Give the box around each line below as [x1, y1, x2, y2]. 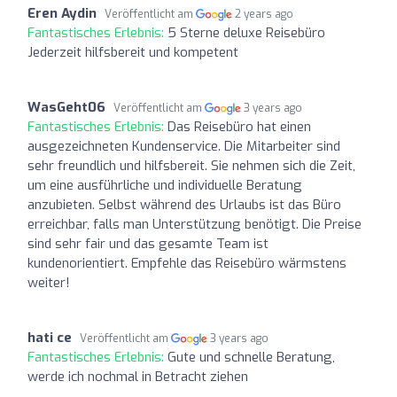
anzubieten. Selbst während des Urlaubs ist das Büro [27, 195, 341, 214]
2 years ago [235, 6, 294, 21]
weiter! [27, 273, 70, 292]
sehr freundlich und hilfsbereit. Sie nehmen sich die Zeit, [27, 156, 355, 175]
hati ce [27, 328, 72, 346]
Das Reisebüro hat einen [167, 117, 311, 136]
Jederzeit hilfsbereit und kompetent [27, 43, 238, 61]
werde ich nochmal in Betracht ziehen [27, 367, 248, 385]
